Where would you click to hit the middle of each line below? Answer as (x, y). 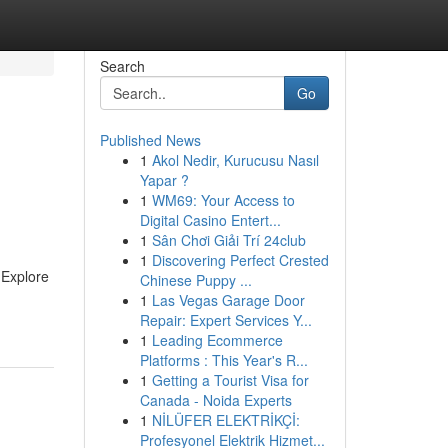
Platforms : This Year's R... (223, 360)
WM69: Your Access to (223, 200)
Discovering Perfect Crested (240, 260)
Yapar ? (164, 180)
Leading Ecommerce (217, 340)
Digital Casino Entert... (210, 220)
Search (122, 66)
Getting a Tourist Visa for (230, 380)
